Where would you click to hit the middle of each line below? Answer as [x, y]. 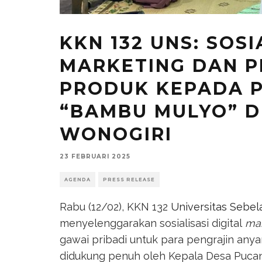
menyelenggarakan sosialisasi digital [151, 223]
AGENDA [77, 179]
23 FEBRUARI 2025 [95, 156]
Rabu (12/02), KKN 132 [115, 206]
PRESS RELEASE [129, 179]
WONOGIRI [116, 134]
